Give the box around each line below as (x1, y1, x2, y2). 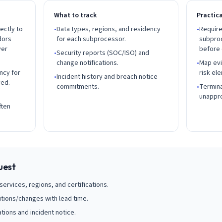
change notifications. (56, 58, 118, 68)
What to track (54, 10, 97, 20)
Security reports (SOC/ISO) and (56, 48, 149, 58)
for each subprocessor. (56, 34, 126, 44)
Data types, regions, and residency (56, 24, 161, 34)
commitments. (56, 82, 99, 92)
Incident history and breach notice (56, 72, 158, 82)
